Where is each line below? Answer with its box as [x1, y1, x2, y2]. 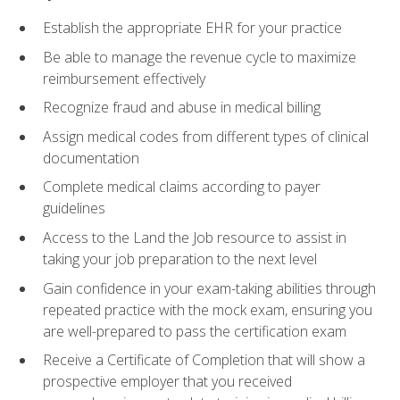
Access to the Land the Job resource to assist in [43, 227, 346, 247]
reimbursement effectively [43, 68, 205, 88]
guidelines [43, 198, 105, 219]
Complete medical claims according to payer [43, 177, 321, 197]
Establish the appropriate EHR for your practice [43, 18, 342, 38]
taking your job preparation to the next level [43, 248, 317, 269]
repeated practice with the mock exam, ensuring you [43, 299, 372, 320]
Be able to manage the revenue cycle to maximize [43, 46, 356, 67]
